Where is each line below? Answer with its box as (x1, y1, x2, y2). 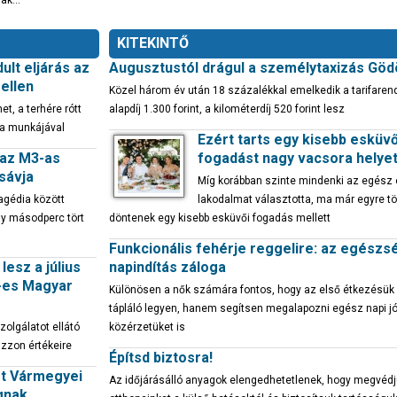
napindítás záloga (109, 259, 226, 276)
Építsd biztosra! (109, 349, 213, 366)
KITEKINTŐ (117, 35, 189, 51)
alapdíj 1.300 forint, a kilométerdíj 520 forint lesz (109, 103, 345, 115)
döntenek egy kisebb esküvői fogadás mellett (109, 212, 331, 224)
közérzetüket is (109, 321, 185, 333)
